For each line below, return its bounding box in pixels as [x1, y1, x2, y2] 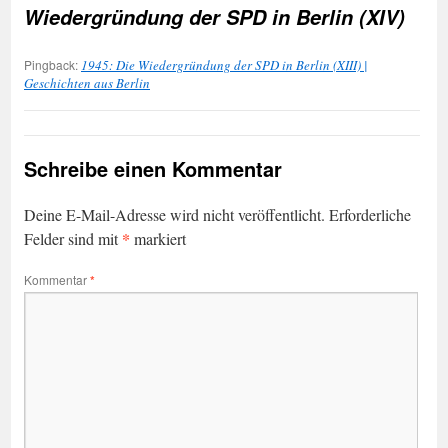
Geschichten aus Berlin [24, 73, 150, 92]
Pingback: [24, 55, 81, 73]
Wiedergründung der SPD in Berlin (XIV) [24, 2, 405, 31]
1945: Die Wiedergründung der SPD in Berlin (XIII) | [81, 55, 368, 74]
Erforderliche [329, 203, 411, 225]
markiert [130, 227, 186, 249]
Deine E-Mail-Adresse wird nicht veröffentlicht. [24, 203, 325, 225]
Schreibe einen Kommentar [24, 153, 282, 183]
